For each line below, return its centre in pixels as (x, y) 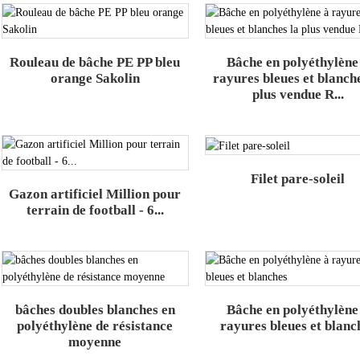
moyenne (95, 342)
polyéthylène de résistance (95, 326)
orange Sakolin (95, 79)
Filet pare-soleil (298, 178)
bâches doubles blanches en (95, 310)
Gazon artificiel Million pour (95, 194)
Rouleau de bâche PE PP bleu (95, 63)
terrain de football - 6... (95, 211)
